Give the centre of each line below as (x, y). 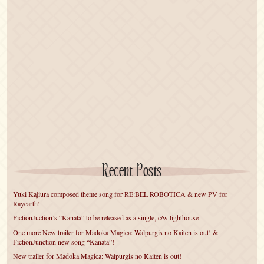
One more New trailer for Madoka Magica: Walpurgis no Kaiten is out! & (116, 232)
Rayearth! (27, 203)
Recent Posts (132, 171)
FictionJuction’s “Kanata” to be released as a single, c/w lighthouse (106, 218)
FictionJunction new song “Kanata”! (64, 241)
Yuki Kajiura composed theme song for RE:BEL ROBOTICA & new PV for (121, 194)
